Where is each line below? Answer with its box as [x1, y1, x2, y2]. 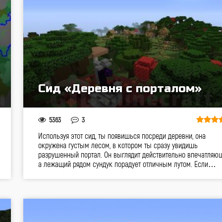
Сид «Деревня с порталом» [38, 82, 202, 95]
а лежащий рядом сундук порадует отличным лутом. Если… [38, 159, 216, 168]
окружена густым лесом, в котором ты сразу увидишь [38, 140, 198, 150]
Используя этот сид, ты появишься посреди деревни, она [38, 131, 206, 140]
